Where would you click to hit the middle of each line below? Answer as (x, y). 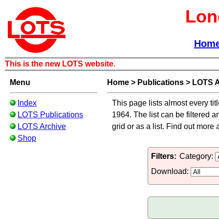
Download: (171, 171)
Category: (197, 156)
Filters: (164, 156)
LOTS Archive (42, 126)
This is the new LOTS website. (60, 64)
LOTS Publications (50, 115)
